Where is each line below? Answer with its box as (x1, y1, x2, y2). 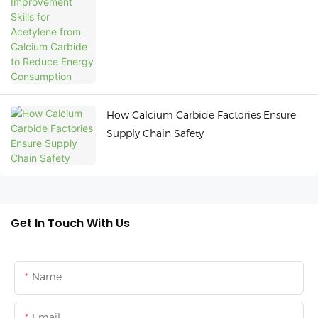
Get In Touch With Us (11, 214, 130, 231)
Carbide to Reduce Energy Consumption (106, 4, 304, 17)
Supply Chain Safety (106, 126, 204, 140)
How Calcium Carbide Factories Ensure (106, 108, 296, 121)
